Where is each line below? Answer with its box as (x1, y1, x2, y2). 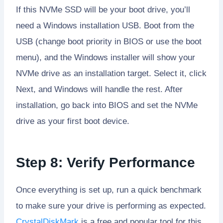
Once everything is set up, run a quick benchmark (16, 185, 202, 195)
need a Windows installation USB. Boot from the (16, 20, 194, 30)
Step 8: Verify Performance (16, 154, 195, 170)
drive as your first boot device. (16, 116, 129, 126)
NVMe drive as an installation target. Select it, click (16, 68, 207, 78)
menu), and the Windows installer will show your (16, 52, 195, 62)
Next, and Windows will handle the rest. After (16, 84, 183, 94)
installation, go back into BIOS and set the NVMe (16, 100, 198, 110)
